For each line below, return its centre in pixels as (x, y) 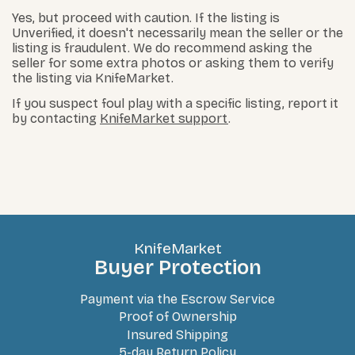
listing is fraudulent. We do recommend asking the (162, 48)
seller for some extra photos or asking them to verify (173, 63)
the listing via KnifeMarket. (93, 78)
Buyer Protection (177, 268)
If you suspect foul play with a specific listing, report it (175, 103)
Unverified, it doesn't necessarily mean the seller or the (177, 33)
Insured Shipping (177, 334)
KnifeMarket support (164, 118)
